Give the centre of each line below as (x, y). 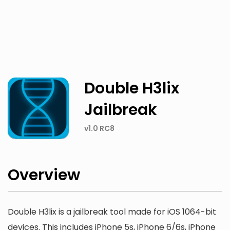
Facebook (72, 30)
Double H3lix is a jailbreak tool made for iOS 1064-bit (112, 212)
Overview (44, 175)
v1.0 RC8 (100, 128)
